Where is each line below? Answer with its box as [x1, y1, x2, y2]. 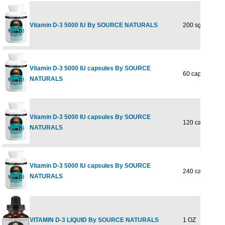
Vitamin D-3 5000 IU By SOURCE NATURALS [30, 22, 158, 29]
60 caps [178, 70, 204, 77]
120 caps [178, 119, 208, 126]
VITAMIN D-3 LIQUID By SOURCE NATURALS [30, 216, 159, 223]
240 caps [178, 168, 208, 175]
